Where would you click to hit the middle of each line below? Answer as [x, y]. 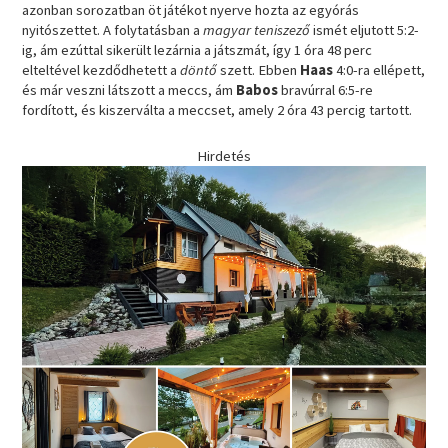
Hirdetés [224, 155]
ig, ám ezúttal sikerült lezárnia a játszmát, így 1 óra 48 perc [197, 50]
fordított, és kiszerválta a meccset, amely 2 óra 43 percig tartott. [217, 110]
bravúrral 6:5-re [326, 90]
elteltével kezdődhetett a [101, 70]
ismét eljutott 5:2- [365, 30]
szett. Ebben [259, 70]
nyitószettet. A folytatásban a [113, 30]
